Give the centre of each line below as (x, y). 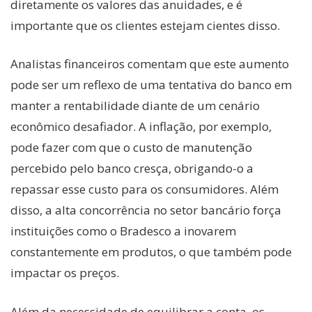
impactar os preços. (65, 273)
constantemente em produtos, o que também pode (151, 252)
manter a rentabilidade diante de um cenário (135, 106)
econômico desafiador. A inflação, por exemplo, (141, 127)
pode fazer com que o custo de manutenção (131, 148)
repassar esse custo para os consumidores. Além (145, 189)
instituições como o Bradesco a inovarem (123, 231)
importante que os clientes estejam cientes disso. (145, 25)
